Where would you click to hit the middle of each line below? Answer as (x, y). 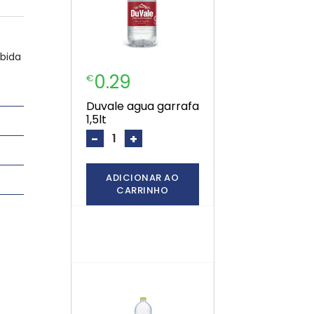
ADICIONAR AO (143, 178)
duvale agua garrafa (90, 107)
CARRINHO (143, 191)
